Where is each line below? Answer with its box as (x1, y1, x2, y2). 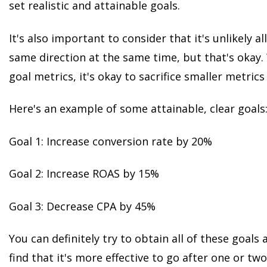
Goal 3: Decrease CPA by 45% (9, 198, 156, 213)
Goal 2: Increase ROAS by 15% (9, 166, 159, 181)
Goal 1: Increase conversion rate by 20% (9, 133, 212, 148)
